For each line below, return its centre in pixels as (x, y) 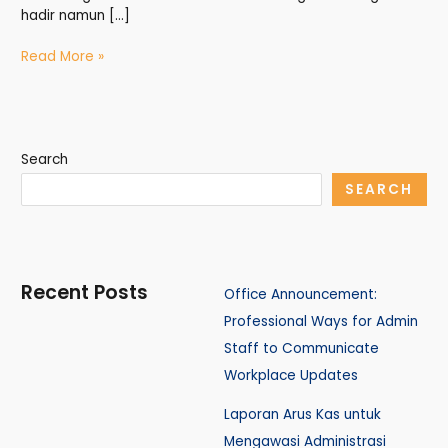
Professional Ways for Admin (321, 321)
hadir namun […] (76, 15)
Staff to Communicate (301, 348)
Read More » (63, 57)
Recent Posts (85, 292)
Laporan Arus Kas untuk (302, 414)
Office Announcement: (300, 294)
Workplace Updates (291, 375)
